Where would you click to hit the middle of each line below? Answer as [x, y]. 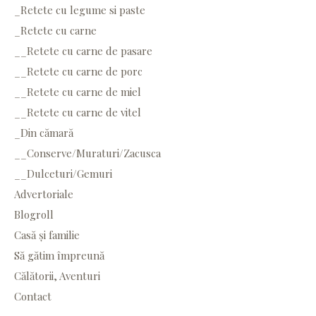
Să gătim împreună [59, 255]
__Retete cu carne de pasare [83, 50]
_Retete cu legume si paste [80, 10]
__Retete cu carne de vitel [78, 112]
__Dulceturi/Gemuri [63, 173]
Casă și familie [47, 235]
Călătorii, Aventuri [57, 275]
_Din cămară [44, 132]
